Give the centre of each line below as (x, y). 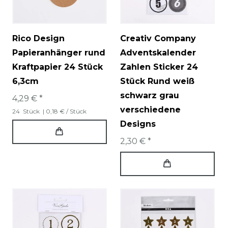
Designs (138, 124)
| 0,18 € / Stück (64, 111)
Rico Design (38, 38)
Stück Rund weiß (157, 81)
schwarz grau (150, 95)
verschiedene (150, 109)
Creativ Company (158, 38)
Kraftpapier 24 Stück (58, 67)
